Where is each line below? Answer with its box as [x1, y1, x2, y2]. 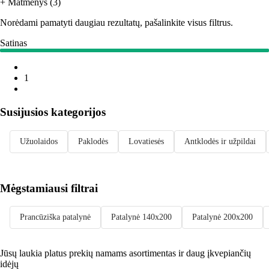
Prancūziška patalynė [20, 213, 91, 222]
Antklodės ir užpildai [184, 136, 256, 146]
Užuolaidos [20, 136, 58, 146]
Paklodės [78, 136, 108, 146]
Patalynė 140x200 [111, 213, 172, 222]
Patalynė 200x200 [192, 213, 253, 222]
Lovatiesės [128, 136, 164, 146]
